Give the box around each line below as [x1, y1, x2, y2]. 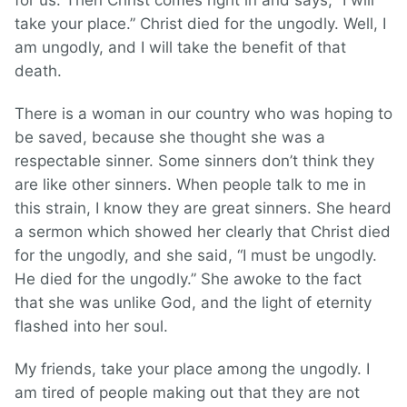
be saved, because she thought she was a [15, 128, 325, 147]
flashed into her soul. [15, 317, 168, 336]
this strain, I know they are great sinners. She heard [15, 199, 392, 218]
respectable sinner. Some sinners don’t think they [15, 152, 374, 171]
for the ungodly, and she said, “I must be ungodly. [15, 246, 377, 265]
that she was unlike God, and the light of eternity [15, 293, 372, 313]
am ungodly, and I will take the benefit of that [15, 38, 346, 57]
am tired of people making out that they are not [15, 383, 360, 402]
